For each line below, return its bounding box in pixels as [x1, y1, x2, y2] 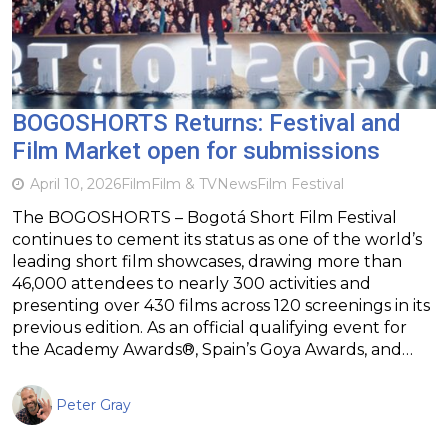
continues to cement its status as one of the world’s [12, 229, 422, 249]
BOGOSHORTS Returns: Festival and [12, 108, 401, 137]
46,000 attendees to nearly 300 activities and [12, 273, 371, 293]
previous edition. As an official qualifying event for [12, 317, 407, 337]
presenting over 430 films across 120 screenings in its [12, 295, 430, 315]
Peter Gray [56, 395, 131, 414]
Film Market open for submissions [12, 136, 380, 165]
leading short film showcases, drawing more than [12, 251, 402, 271]
